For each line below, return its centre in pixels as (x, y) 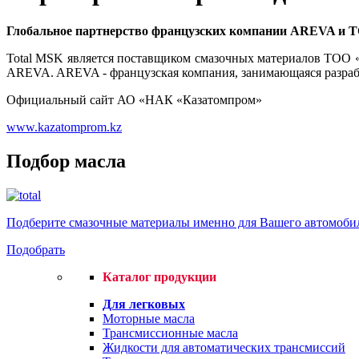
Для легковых (144, 304)
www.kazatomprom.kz (64, 127)
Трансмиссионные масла (170, 333)
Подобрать (36, 249)
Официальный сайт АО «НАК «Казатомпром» (134, 99)
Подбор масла (66, 161)
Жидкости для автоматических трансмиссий (224, 347)
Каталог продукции (159, 276)
